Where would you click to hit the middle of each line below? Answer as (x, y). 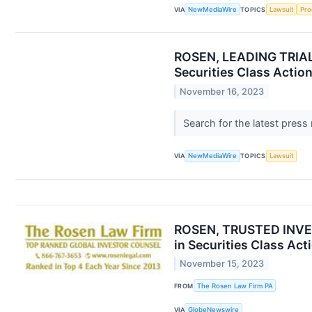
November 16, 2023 (222, 91)
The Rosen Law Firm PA (235, 286)
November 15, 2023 (222, 264)
